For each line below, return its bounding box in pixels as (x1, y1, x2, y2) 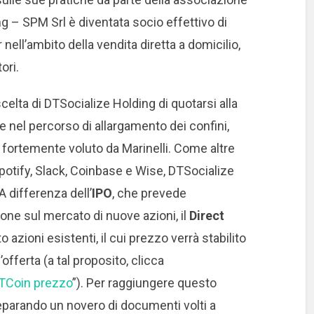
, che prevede (111, 185, 186, 200)
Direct (189, 207, 224, 223)
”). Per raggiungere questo (71, 275, 217, 290)
